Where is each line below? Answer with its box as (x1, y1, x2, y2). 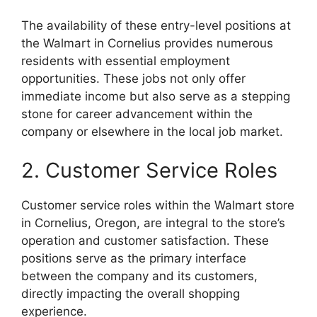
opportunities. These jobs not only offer (21, 71, 246, 86)
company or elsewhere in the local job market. (21, 124, 283, 139)
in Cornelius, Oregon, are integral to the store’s (21, 216, 285, 230)
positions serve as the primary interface (21, 251, 246, 265)
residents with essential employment (21, 53, 230, 68)
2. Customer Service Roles (21, 158, 277, 183)
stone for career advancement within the (21, 106, 253, 121)
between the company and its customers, (21, 269, 258, 283)
